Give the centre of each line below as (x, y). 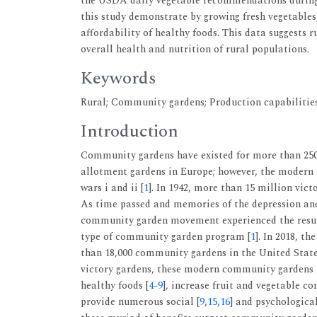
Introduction (129, 132)
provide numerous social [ (140, 302)
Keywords (119, 79)
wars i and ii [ (112, 188)
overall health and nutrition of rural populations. (195, 49)
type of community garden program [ (166, 237)
